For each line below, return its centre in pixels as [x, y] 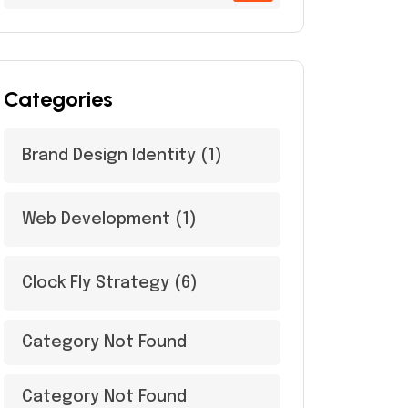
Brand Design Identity [109, 156]
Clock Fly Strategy [96, 283]
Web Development [96, 219]
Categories [58, 99]
